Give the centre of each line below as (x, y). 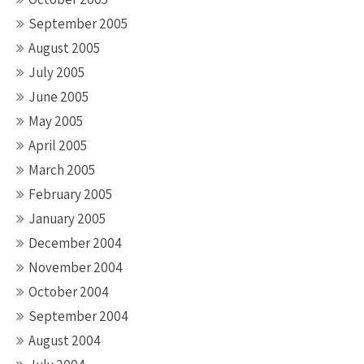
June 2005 (58, 97)
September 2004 (78, 316)
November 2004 (76, 267)
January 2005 (67, 219)
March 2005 (62, 170)
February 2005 (70, 194)
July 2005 (56, 72)
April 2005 (58, 145)
